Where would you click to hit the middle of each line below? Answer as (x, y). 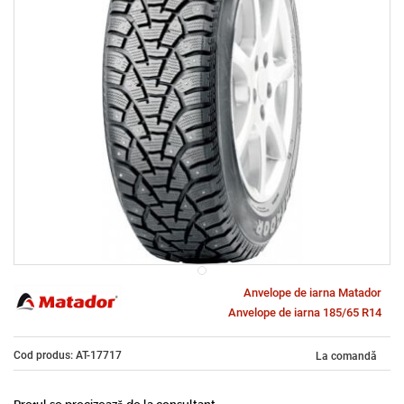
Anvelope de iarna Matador (312, 293)
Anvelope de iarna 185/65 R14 (305, 312)
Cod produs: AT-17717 (68, 355)
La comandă (346, 356)
